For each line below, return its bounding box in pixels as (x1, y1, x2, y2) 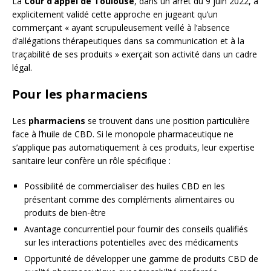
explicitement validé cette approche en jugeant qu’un (12, 8, 218, 21)
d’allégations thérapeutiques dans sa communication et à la (12, 35, 244, 47)
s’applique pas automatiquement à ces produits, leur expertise (12, 142, 255, 154)
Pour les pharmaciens (12, 86, 148, 103)
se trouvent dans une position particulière (85, 115, 250, 127)
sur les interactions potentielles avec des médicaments (24, 237, 238, 249)
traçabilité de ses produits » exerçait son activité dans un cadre (12, 48, 257, 60)
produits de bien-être (24, 207, 106, 219)
